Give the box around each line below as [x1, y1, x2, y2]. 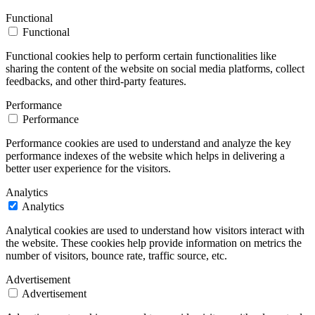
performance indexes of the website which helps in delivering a [6, 149, 285, 162]
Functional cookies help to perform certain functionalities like [6, 49, 276, 62]
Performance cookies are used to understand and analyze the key [6, 136, 291, 149]
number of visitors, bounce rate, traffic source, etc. [6, 249, 227, 262]
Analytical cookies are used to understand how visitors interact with [6, 224, 304, 236]
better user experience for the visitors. [6, 162, 171, 174]
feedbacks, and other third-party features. [6, 75, 186, 87]
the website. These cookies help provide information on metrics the [6, 236, 302, 249]
